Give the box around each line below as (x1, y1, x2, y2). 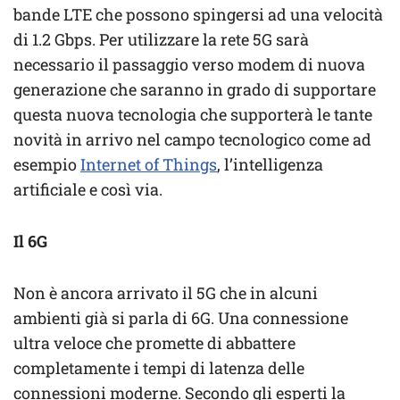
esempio (13, 154, 80, 176)
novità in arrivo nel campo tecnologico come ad (13, 129, 371, 151)
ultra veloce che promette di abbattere (13, 332, 296, 354)
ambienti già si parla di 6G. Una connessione (13, 307, 348, 329)
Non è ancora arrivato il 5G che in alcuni (13, 282, 318, 304)
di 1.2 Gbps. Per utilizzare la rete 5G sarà (13, 29, 309, 51)
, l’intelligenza (217, 154, 323, 176)
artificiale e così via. (13, 179, 166, 201)
